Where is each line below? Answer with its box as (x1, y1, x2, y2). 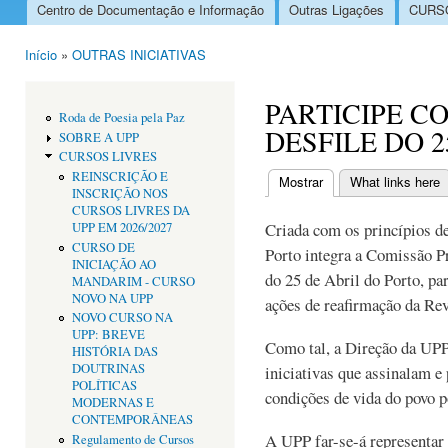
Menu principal (10, 10, 115, 34)
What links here (350, 171, 440, 191)
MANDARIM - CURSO (71, 272, 195, 290)
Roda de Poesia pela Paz (58, 109, 185, 127)
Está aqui (25, 62, 83, 84)
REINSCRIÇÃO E (71, 168, 168, 186)
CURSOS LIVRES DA (71, 202, 190, 220)
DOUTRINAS (71, 360, 145, 378)
